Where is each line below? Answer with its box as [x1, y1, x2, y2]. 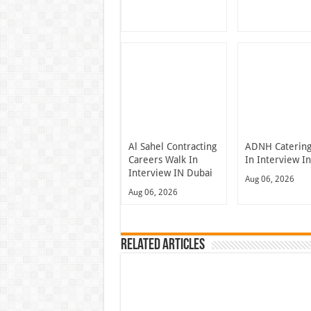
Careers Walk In [128, 154, 198, 165]
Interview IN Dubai [128, 167, 212, 178]
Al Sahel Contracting [128, 141, 217, 152]
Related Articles [120, 237, 205, 253]
